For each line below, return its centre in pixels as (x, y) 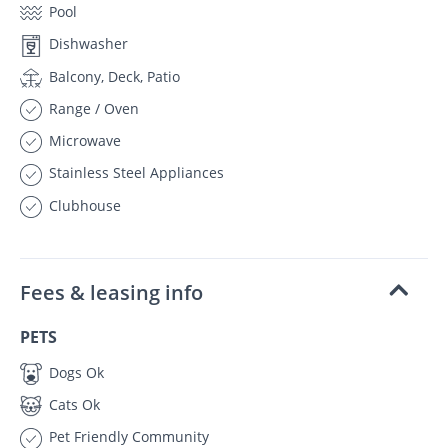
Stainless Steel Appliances (134, 173)
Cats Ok (72, 405)
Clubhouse (83, 205)
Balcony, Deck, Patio (112, 76)
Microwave (83, 141)
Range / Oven (92, 108)
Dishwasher (86, 44)
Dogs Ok (74, 372)
